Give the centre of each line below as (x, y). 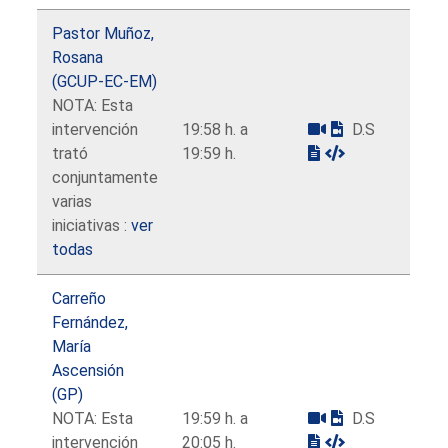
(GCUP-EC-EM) (105, 81)
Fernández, (90, 322)
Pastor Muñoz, (103, 33)
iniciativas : (92, 225)
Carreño (79, 298)
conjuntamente (105, 177)
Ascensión (88, 370)
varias (72, 201)
